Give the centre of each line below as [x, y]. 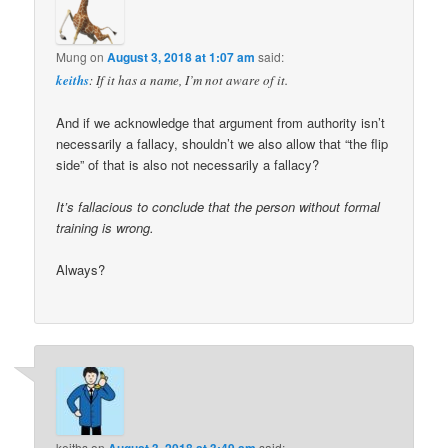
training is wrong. [105, 228]
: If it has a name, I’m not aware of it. [189, 79]
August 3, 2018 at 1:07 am [181, 56]
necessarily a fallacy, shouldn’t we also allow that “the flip [222, 143]
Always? [81, 270]
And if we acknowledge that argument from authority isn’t [221, 122]
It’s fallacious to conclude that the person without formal [218, 207]
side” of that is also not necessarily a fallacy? [188, 164]
